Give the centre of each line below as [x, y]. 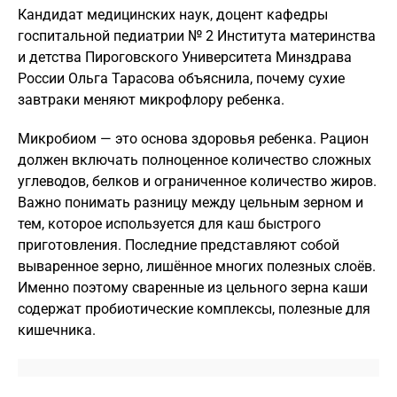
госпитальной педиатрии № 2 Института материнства [197, 36]
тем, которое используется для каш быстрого [169, 224]
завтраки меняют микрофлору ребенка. [151, 100]
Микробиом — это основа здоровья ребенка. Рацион [193, 139]
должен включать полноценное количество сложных [195, 160]
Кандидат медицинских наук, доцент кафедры [173, 15]
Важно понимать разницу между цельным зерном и [191, 202]
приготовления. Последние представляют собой [179, 245]
